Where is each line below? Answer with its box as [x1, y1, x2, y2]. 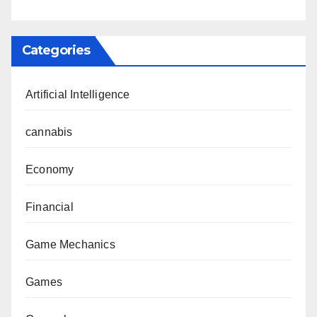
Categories [22, 42, 90, 59]
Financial [25, 201, 74, 214]
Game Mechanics [25, 238, 115, 251]
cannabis [25, 126, 73, 139]
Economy [25, 163, 74, 176]
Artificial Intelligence [25, 88, 130, 101]
